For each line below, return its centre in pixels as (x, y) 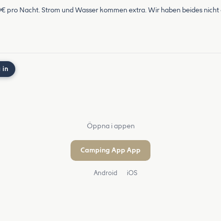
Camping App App (110, 150)
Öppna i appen (110, 126)
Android (105, 173)
